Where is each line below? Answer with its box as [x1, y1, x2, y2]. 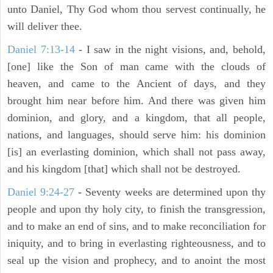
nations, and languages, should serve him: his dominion [7, 129, 266, 141]
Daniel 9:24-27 [7, 186, 75, 199]
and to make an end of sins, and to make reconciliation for [7, 220, 266, 233]
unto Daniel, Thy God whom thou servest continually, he [7, 3, 266, 16]
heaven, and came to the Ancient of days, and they [7, 77, 266, 90]
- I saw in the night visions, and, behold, [74, 43, 266, 56]
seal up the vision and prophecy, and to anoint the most [7, 254, 266, 267]
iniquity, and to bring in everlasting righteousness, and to [7, 237, 266, 250]
